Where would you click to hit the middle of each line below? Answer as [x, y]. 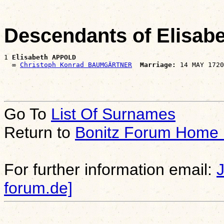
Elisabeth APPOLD [44, 57]
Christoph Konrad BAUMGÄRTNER [76, 65]
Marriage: [158, 65]
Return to [39, 133]
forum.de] [38, 188]
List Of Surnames [113, 114]
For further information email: [110, 170]
